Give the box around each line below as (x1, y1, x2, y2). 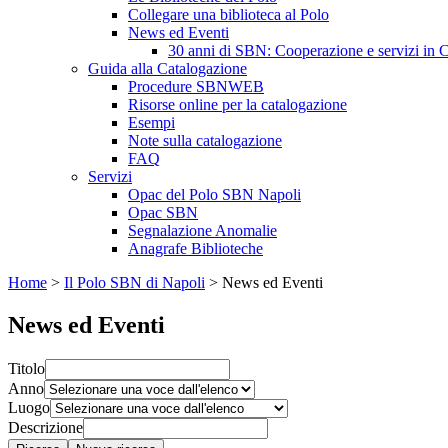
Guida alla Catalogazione (88, 60, 247, 77)
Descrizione (8, 418, 83, 436)
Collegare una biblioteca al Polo (128, 6, 329, 23)
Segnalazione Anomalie (128, 222, 277, 239)
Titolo (8, 359, 45, 377)
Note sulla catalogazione (128, 132, 282, 149)
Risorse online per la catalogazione (128, 96, 347, 113)
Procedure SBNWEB (128, 78, 264, 95)
